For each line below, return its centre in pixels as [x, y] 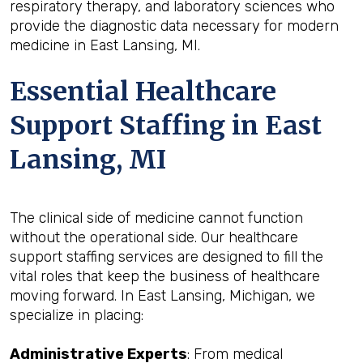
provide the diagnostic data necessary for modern [174, 26]
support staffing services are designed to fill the [167, 257]
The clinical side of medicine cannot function [156, 218]
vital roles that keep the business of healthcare [165, 276]
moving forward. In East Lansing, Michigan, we [162, 296]
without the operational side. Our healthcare [154, 237]
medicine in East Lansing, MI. [105, 45]
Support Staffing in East [166, 126]
